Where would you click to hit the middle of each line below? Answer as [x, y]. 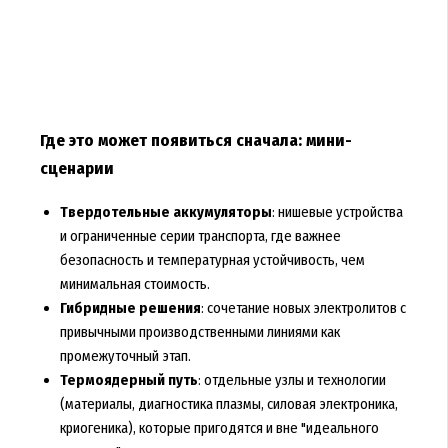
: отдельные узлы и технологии [291, 380]
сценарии [76, 169]
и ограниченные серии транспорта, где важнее [200, 236]
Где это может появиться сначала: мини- [195, 141]
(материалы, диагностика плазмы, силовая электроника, [228, 404]
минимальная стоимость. [134, 284]
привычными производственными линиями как [199, 332]
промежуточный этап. [125, 356]
